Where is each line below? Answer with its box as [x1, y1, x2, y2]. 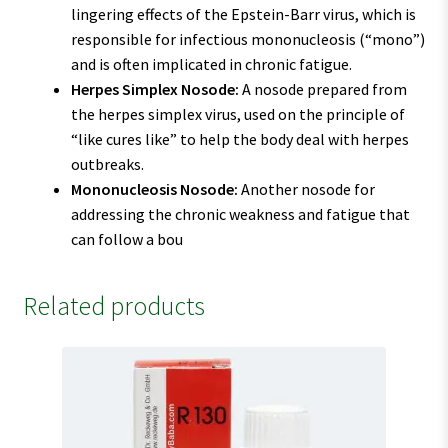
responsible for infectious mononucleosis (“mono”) [70, 28, 425, 49]
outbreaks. [70, 153, 144, 174]
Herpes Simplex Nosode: [70, 78, 239, 99]
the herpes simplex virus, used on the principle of [70, 103, 405, 124]
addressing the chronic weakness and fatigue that [70, 203, 410, 224]
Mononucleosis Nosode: [70, 178, 238, 199]
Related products [22, 289, 205, 322]
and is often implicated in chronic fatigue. [70, 53, 352, 74]
